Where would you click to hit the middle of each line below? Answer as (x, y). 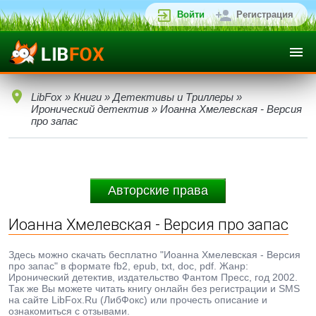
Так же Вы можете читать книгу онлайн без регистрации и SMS (154, 288)
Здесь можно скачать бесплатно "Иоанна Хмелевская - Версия (154, 255)
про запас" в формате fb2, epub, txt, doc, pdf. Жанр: (128, 266)
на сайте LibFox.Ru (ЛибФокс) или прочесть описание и (138, 300)
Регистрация (265, 14)
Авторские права (158, 190)
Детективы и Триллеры (173, 97)
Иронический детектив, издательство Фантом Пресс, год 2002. (153, 277)
